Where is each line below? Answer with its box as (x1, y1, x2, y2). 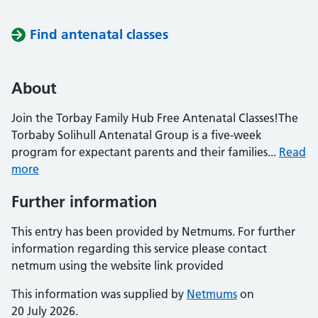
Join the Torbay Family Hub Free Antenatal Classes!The (11, 111, 298, 125)
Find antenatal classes (30, 26, 168, 43)
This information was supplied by (11, 287, 187, 301)
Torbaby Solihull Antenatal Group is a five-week (11, 128, 262, 142)
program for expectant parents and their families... (11, 145, 279, 159)
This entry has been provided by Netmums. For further (11, 224, 295, 238)
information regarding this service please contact (11, 241, 267, 256)
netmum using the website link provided (11, 258, 224, 273)
